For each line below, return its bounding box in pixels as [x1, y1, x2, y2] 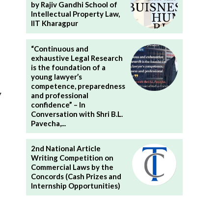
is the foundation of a [30, 62, 106, 72]
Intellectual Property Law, [30, 9, 120, 19]
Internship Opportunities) [30, 181, 120, 190]
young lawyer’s [30, 72, 82, 81]
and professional [30, 90, 88, 100]
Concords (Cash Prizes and [30, 171, 121, 181]
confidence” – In [30, 100, 85, 109]
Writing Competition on [30, 153, 113, 162]
